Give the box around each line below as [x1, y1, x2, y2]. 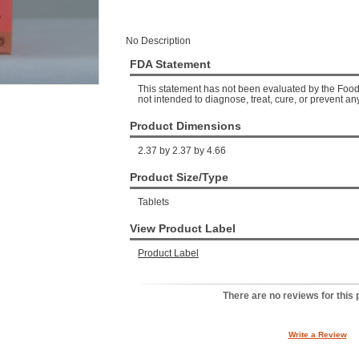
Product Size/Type [130, 171, 228, 184]
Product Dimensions [130, 119, 241, 132]
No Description [126, 35, 191, 46]
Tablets [138, 196, 169, 208]
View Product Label [130, 222, 236, 235]
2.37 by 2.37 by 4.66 [138, 145, 226, 156]
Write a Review [288, 330, 347, 339]
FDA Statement [130, 58, 211, 71]
